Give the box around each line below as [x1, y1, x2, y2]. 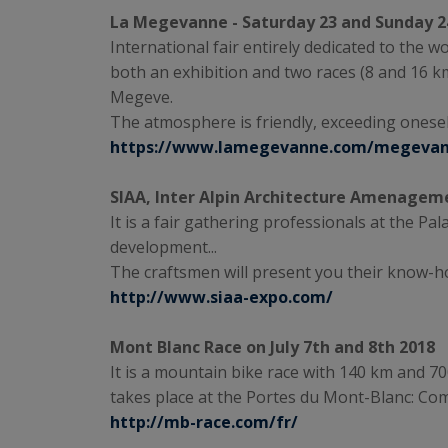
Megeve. [110, 86, 173, 108]
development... [110, 236, 217, 258]
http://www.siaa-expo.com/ [110, 286, 333, 308]
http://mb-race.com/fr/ [110, 411, 298, 433]
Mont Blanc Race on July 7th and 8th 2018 [110, 336, 435, 358]
